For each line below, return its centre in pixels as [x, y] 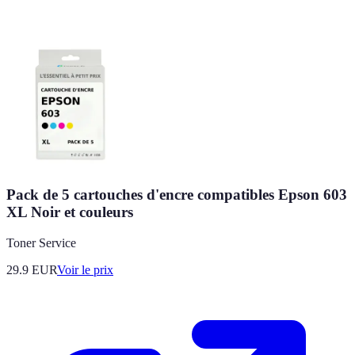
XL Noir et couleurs [70, 212]
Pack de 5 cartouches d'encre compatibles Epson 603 [177, 195]
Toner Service [41, 243]
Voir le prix [85, 270]
